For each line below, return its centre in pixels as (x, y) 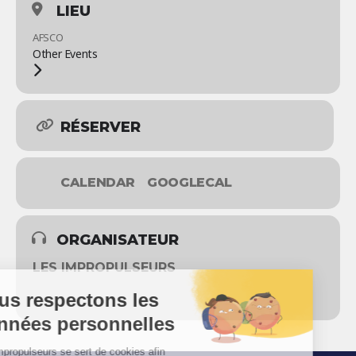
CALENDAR (98, 183)
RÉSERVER (101, 128)
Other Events (65, 54)
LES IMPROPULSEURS (104, 268)
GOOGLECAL (190, 183)
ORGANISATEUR (118, 240)
